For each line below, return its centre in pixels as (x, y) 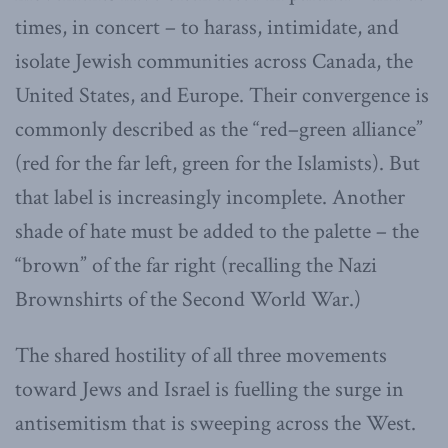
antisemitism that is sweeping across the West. (215, 424)
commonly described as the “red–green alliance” (219, 130)
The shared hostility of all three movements (201, 356)
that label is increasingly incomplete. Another (210, 198)
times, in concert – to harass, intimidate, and (207, 28)
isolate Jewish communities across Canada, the (214, 62)
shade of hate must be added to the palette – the (217, 232)
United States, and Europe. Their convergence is (222, 96)
